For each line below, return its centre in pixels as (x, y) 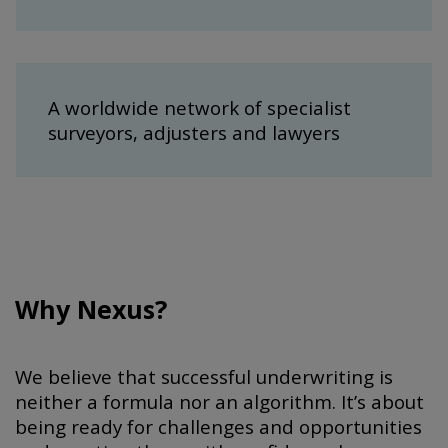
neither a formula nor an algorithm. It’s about (219, 401)
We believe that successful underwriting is (204, 376)
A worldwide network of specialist (199, 107)
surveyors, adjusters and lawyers (194, 132)
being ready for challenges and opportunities (218, 426)
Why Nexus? (91, 308)
